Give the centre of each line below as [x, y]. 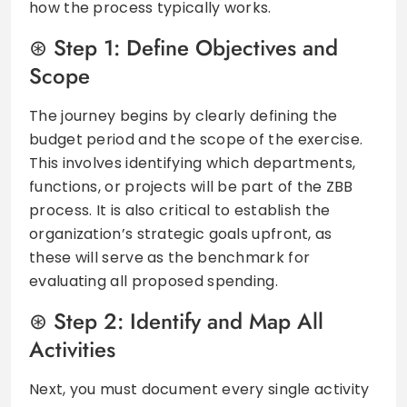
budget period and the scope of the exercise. [196, 139]
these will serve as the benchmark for [170, 257]
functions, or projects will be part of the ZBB [191, 186]
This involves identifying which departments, [193, 163]
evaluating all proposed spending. [154, 281]
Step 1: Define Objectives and [196, 47]
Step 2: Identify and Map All [189, 321]
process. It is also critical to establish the [180, 210]
